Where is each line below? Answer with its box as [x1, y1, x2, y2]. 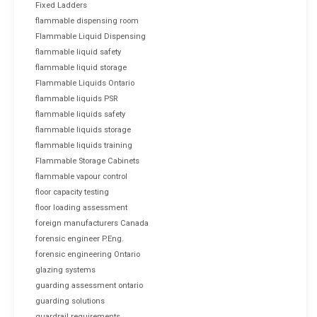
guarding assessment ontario [35, 280, 143, 290]
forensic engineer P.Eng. [35, 234, 124, 243]
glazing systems [35, 265, 96, 275]
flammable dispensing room [35, 16, 139, 25]
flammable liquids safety [35, 109, 125, 119]
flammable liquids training [35, 140, 132, 150]
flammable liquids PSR [35, 93, 117, 103]
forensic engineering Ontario [35, 249, 140, 259]
